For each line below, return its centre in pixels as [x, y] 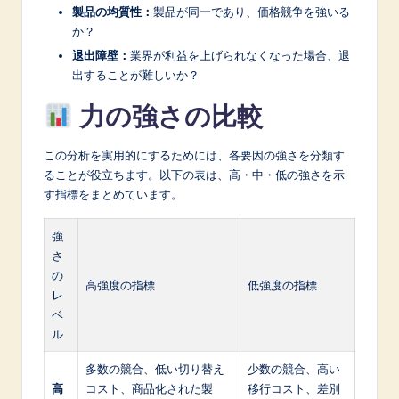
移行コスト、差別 [294, 389]
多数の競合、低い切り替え [155, 369]
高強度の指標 [120, 285]
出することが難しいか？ [136, 75]
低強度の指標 [282, 285]
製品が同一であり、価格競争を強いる [252, 12]
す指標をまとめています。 [113, 195]
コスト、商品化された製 [149, 389]
